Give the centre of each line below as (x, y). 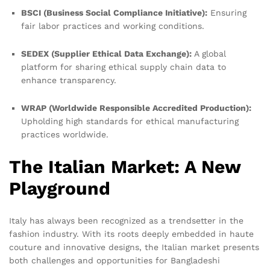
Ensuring (227, 13)
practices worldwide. (65, 134)
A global (209, 53)
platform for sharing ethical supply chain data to (124, 67)
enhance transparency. (69, 80)
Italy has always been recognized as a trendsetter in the (126, 221)
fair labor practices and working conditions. (113, 26)
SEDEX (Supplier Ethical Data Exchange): (106, 53)
